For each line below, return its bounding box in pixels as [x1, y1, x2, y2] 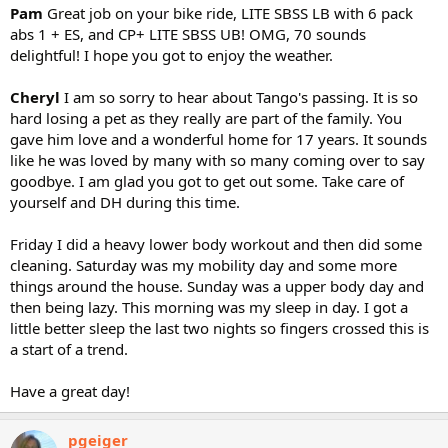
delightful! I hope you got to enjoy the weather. [10, 45, 333, 65]
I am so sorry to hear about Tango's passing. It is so [64, 87, 418, 107]
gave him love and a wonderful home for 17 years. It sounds [10, 129, 427, 149]
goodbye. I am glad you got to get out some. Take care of [10, 171, 404, 191]
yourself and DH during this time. [10, 192, 240, 212]
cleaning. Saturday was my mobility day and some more [10, 255, 397, 275]
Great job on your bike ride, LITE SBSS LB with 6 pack [47, 3, 413, 23]
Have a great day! [10, 381, 130, 401]
